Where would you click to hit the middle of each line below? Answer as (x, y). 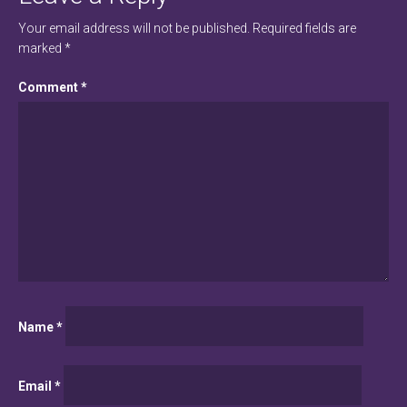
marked (41, 48)
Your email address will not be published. (134, 28)
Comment (50, 87)
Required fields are (304, 28)
